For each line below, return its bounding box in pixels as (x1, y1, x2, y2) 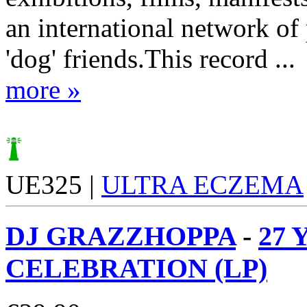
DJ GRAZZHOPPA (5, 221, 236, 252)
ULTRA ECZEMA (101, 170, 304, 200)
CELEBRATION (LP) (5, 253, 267, 284)
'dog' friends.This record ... (5, 44, 295, 74)
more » (5, 75, 81, 105)
